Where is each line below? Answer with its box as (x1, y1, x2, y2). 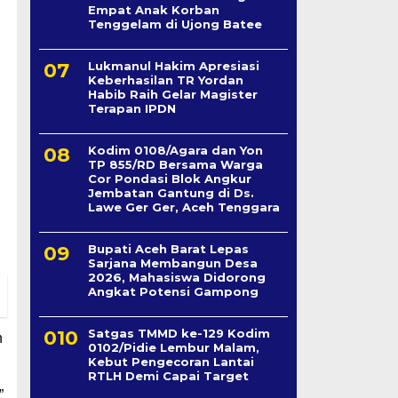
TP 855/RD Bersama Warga (87, 156, 263, 171)
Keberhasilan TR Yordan (87, 72, 243, 87)
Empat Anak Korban (87, 2, 219, 17)
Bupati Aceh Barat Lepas (87, 241, 249, 256)
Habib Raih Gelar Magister (87, 86, 258, 101)
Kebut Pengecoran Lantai (87, 354, 254, 369)
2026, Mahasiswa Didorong (87, 269, 266, 284)
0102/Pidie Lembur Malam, (87, 339, 259, 354)
